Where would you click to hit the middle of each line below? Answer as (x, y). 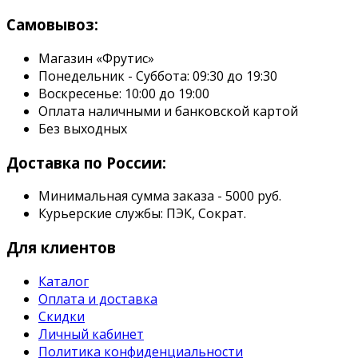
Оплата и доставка (98, 298)
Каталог (64, 281)
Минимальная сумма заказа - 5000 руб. (160, 196)
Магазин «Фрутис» (96, 59)
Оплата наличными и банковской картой (168, 111)
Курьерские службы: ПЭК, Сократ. (142, 214)
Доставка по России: (86, 162)
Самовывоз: (52, 25)
